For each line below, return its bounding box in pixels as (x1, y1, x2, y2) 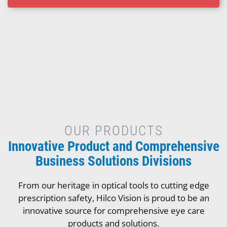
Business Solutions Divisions (35, 153, 192, 169)
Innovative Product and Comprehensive (8, 138, 219, 155)
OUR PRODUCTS (64, 123, 163, 139)
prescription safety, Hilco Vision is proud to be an (18, 192, 209, 204)
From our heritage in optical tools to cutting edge (18, 179, 209, 191)
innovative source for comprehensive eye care (22, 204, 205, 216)
